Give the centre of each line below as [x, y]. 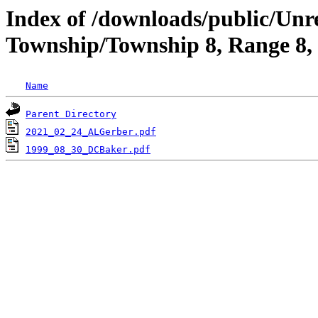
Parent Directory [71, 114]
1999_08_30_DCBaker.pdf [88, 150]
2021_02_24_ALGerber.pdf [91, 132]
